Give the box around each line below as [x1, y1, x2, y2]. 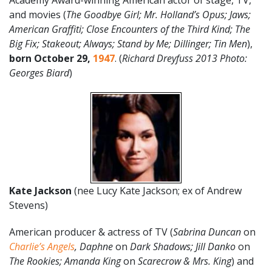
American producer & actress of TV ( [9, 225, 173, 239]
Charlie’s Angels [9, 240, 75, 253]
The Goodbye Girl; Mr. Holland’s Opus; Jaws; [66, 8, 251, 21]
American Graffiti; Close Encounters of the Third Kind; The [9, 22, 250, 36]
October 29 [34, 52, 87, 65]
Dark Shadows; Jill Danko [130, 240, 238, 253]
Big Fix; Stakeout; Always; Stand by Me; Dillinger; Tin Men [9, 37, 247, 50]
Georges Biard [9, 66, 69, 80]
